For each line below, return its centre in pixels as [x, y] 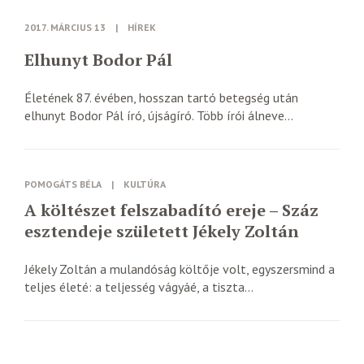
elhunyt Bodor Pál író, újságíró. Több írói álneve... [159, 115]
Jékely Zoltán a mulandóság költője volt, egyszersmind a [180, 269]
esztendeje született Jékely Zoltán [162, 231]
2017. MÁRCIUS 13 [65, 27]
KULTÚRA [145, 184]
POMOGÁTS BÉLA [63, 184]
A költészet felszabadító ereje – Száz [171, 210]
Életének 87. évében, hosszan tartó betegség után [161, 97]
